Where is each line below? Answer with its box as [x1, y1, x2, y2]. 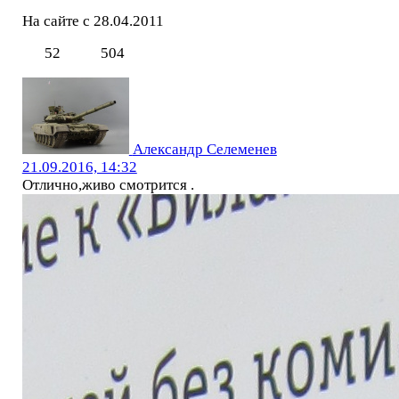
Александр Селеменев [132, 141, 277, 159]
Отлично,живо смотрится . [21, 176, 194, 194]
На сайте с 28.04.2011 [21, 12, 164, 29]
